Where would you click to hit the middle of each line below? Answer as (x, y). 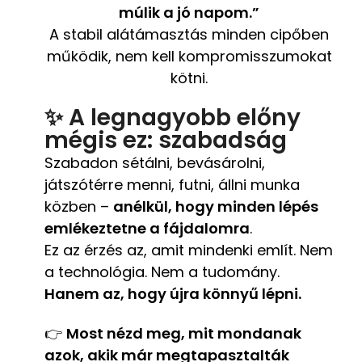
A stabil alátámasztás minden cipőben (189, 35)
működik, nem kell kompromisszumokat (189, 57)
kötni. (189, 78)
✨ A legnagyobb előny (173, 118)
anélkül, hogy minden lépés (216, 207)
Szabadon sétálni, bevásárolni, (155, 163)
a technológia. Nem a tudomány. (162, 272)
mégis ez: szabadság (166, 141)
